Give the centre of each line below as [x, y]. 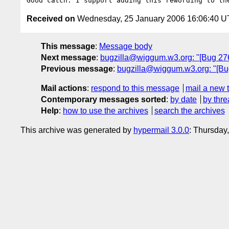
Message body [126, 46]
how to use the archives [106, 110]
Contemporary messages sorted [104, 99]
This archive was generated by [77, 130]
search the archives [189, 110]
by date [184, 99]
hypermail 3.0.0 [161, 130]
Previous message [77, 68]
